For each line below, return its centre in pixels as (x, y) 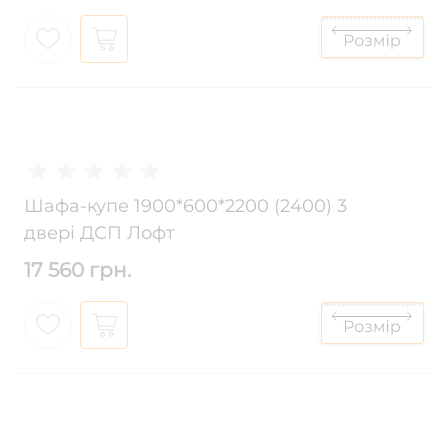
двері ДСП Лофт (99, 233)
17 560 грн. (77, 270)
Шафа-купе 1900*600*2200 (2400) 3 (185, 206)
